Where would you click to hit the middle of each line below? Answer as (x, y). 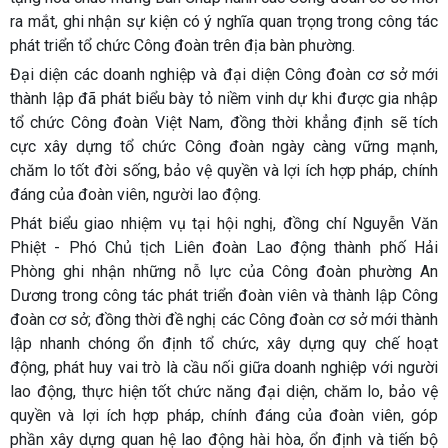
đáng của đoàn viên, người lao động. (135, 194)
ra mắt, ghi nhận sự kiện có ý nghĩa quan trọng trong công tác (224, 21)
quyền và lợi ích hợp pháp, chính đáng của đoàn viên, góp (224, 415)
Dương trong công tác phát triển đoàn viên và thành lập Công (224, 295)
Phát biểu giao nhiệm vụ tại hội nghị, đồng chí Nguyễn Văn (224, 223)
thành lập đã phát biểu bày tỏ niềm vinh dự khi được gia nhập (224, 98)
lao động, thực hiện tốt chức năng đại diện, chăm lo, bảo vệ (224, 391)
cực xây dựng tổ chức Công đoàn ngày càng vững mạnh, (224, 146)
